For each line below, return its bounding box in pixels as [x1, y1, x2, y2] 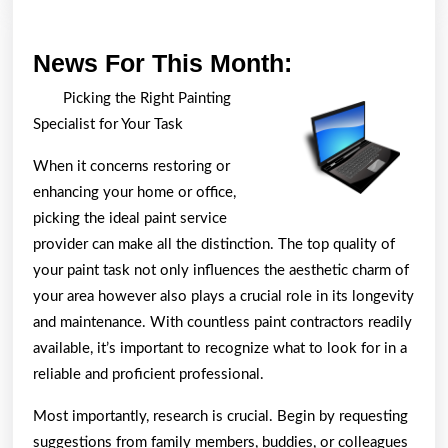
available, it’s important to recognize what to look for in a [33, 340, 407, 356]
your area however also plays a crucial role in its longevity [33, 288, 414, 304]
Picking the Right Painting [63, 90, 231, 106]
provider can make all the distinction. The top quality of [33, 236, 395, 252]
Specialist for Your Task [33, 116, 183, 132]
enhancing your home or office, [33, 184, 236, 200]
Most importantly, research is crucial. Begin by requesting [33, 408, 408, 424]
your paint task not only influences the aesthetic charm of [33, 262, 409, 278]
